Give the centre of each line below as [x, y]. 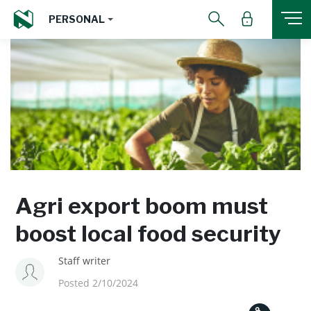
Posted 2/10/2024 [98, 283]
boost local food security [148, 234]
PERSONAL [77, 19]
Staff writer [84, 261]
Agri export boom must [142, 206]
